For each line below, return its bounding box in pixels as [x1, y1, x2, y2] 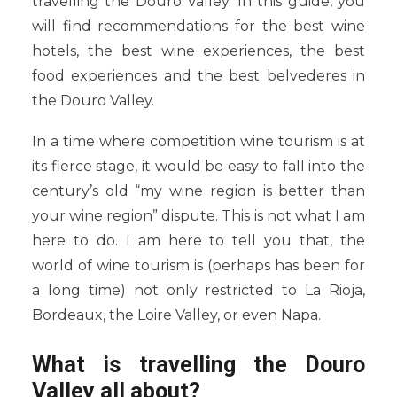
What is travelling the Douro [32, 352, 365, 378]
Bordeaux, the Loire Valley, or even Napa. [32, 307, 321, 323]
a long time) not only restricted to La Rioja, [32, 282, 365, 299]
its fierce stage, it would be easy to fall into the [32, 158, 365, 175]
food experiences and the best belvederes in [32, 67, 365, 84]
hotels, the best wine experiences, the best [32, 43, 365, 59]
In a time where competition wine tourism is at [32, 133, 365, 150]
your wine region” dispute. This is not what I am [32, 207, 365, 224]
